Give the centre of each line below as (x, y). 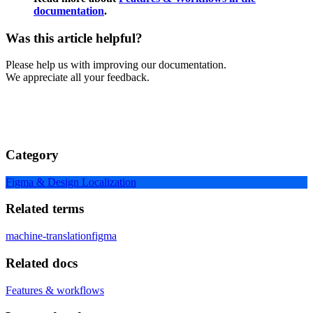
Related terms (45, 209)
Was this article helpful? (74, 38)
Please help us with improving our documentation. (116, 65)
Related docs (42, 263)
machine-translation (49, 236)
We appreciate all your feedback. (78, 78)
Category (32, 155)
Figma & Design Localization (71, 182)
